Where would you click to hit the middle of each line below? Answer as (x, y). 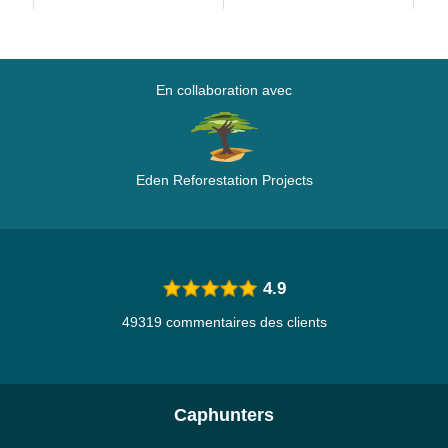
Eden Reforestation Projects (224, 180)
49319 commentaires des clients (224, 322)
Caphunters (224, 415)
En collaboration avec (224, 90)
